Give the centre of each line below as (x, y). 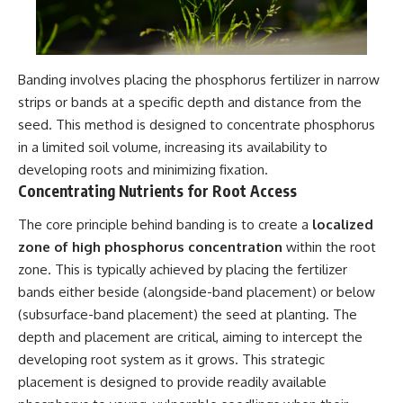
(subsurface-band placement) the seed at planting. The (188, 315)
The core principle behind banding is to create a (165, 225)
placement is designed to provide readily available (172, 382)
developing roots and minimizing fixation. (143, 169)
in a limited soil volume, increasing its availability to (173, 147)
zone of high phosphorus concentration (150, 247)
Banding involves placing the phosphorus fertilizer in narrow (199, 79)
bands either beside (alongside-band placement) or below (197, 292)
